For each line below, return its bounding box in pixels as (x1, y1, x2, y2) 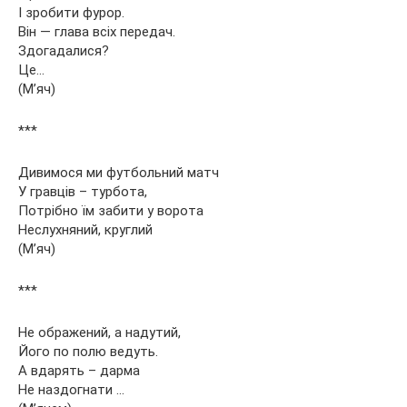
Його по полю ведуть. (18, 342, 158, 360)
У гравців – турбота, (18, 183, 147, 200)
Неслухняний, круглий (18, 221, 153, 238)
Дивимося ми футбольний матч (18, 164, 219, 181)
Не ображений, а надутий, (18, 323, 181, 341)
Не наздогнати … (18, 381, 124, 398)
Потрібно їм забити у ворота (18, 202, 203, 219)
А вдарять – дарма (18, 362, 140, 379)
